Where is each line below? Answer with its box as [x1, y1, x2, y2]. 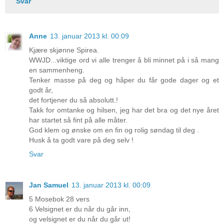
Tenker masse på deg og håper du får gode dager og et [29, 76, 219, 84]
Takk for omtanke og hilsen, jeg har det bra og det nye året [29, 106, 219, 114]
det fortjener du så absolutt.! [29, 96, 118, 104]
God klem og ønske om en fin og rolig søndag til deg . [29, 126, 199, 134]
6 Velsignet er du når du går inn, [29, 205, 130, 213]
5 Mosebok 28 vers [29, 195, 89, 203]
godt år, [29, 86, 53, 94]
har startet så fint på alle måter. [29, 116, 127, 124]
